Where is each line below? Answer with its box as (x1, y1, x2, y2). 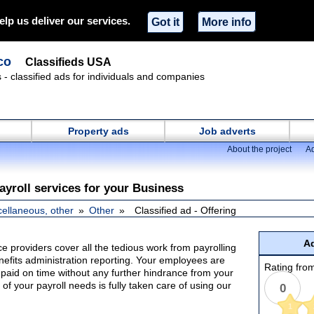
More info (202, 15, 252, 28)
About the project (227, 144, 292, 154)
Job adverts (198, 125, 256, 137)
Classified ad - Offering (135, 205, 236, 216)
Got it (151, 15, 179, 28)
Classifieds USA (25, 56, 111, 68)
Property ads (67, 125, 129, 137)
